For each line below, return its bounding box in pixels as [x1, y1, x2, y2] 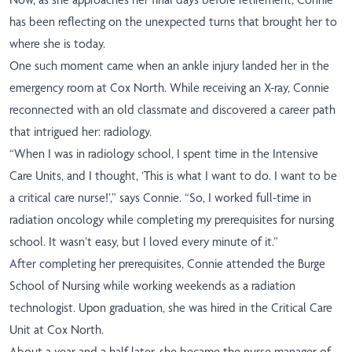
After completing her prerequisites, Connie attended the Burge [9, 256, 325, 272]
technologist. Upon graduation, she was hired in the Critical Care [9, 300, 332, 316]
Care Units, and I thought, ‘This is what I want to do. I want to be [9, 168, 337, 184]
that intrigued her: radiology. [9, 124, 152, 140]
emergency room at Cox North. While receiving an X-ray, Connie [9, 80, 329, 96]
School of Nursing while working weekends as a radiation [9, 278, 295, 294]
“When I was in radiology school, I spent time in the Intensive [9, 146, 318, 162]
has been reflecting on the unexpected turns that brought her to [9, 14, 337, 30]
